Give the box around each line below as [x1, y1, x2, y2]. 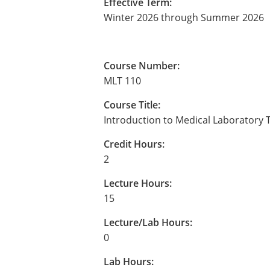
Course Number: [104, 59, 180, 72]
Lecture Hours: [104, 177, 172, 190]
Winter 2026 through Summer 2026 [104, 11, 264, 24]
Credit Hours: [104, 137, 165, 151]
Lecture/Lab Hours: [104, 216, 192, 229]
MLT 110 [104, 74, 141, 87]
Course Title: [104, 98, 160, 111]
